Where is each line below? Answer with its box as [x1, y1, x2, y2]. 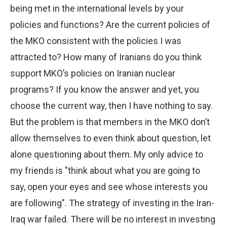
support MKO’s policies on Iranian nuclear [10, 67, 175, 79]
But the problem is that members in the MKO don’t [10, 116, 210, 127]
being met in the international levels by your [10, 3, 184, 14]
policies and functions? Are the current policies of [10, 19, 210, 30]
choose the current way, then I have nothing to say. [10, 100, 213, 111]
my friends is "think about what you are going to [10, 165, 200, 176]
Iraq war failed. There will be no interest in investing [10, 213, 215, 224]
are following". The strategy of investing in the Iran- [10, 197, 214, 208]
